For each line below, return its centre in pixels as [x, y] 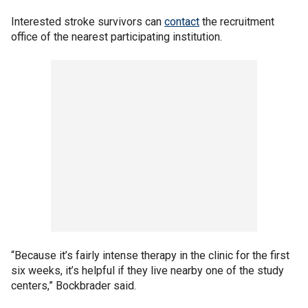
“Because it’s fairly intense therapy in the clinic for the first [150, 255]
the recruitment [237, 21]
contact [182, 21]
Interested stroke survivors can [88, 21]
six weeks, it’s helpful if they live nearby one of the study [147, 270]
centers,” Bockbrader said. [74, 285]
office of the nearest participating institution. [117, 36]
